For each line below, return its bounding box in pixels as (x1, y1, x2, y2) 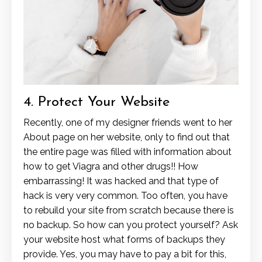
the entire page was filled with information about (23, 146, 232, 158)
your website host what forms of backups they (23, 234, 225, 246)
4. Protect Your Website (23, 95, 170, 110)
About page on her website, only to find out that (23, 132, 230, 143)
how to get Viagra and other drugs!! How (23, 161, 198, 173)
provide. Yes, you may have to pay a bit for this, (23, 249, 226, 260)
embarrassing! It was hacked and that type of (23, 175, 219, 187)
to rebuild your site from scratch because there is (23, 205, 234, 216)
